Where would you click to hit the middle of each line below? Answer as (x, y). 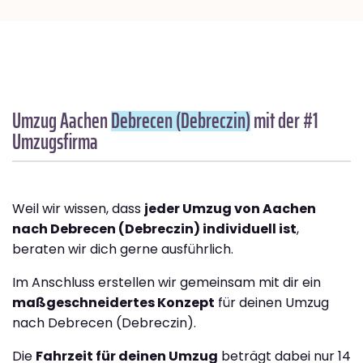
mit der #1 (284, 121)
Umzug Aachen (62, 121)
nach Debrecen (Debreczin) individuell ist (154, 229)
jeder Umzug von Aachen (230, 209)
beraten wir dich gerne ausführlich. (123, 250)
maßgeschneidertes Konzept (113, 303)
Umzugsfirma (55, 142)
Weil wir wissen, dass (78, 209)
